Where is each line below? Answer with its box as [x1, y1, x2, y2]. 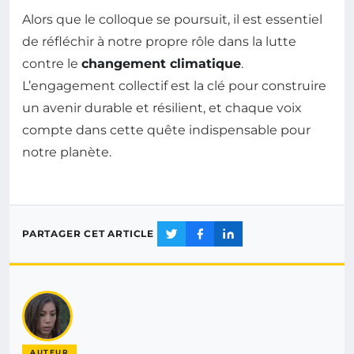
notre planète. [22, 144, 111, 160]
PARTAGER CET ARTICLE [22, 228, 154, 240]
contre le [22, 55, 81, 71]
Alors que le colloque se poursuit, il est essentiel [22, 11, 322, 27]
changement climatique [81, 55, 241, 71]
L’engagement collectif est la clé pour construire [22, 77, 326, 93]
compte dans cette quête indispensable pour [22, 122, 311, 137]
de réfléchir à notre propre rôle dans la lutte [22, 33, 296, 49]
